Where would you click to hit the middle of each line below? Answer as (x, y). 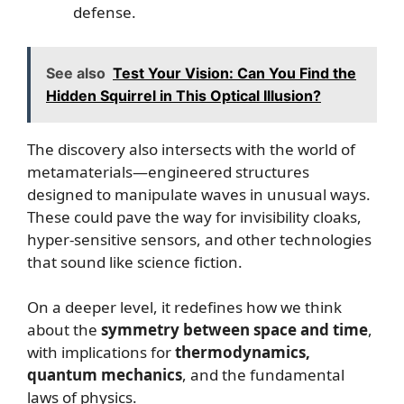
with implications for (101, 353)
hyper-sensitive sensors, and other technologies (199, 239)
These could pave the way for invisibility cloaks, (194, 216)
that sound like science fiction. (135, 262)
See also (76, 73)
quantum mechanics (105, 375)
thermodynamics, (243, 353)
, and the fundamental (263, 375)
